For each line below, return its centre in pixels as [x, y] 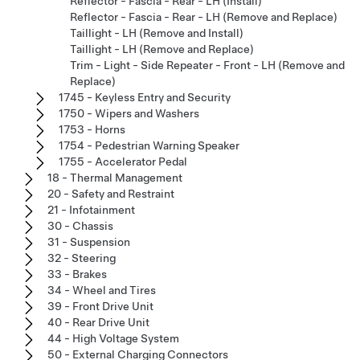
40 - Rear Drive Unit [98, 322]
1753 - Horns [92, 129]
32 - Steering [82, 258]
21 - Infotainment [91, 209]
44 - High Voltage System [113, 338]
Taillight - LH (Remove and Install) [157, 33]
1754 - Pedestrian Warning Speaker [149, 145]
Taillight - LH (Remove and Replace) [162, 49]
